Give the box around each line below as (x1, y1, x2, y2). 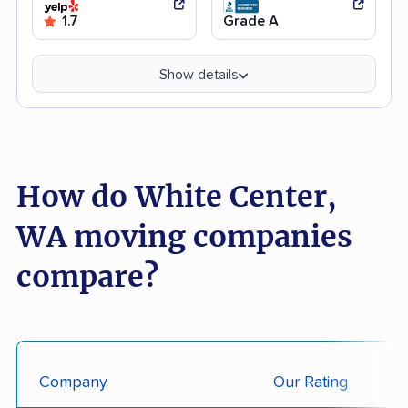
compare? (16, 258, 158, 295)
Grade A (223, 13, 279, 28)
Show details (159, 66, 239, 82)
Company (39, 373, 107, 391)
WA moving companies (16, 218, 352, 255)
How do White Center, (16, 178, 337, 215)
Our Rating (272, 373, 348, 391)
